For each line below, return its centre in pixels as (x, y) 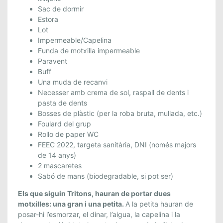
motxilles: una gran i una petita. (72, 204)
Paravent (53, 61)
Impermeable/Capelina (75, 40)
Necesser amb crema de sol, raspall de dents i (113, 92)
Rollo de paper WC (68, 134)
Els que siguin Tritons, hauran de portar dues (94, 193)
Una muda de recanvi (73, 82)
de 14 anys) (57, 155)
